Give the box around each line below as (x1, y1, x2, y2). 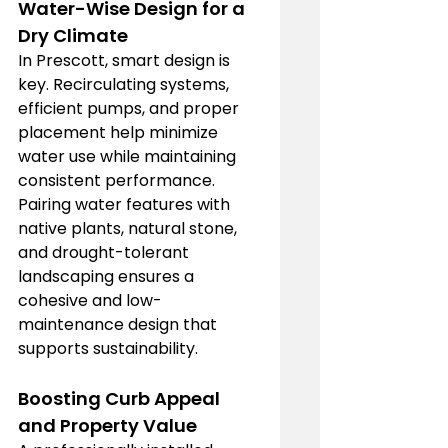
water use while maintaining (18, 145, 240, 168)
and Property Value (18, 413, 197, 438)
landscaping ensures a (18, 265, 198, 288)
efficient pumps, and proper (18, 97, 243, 120)
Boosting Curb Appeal (18, 386, 224, 411)
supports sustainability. (18, 337, 198, 360)
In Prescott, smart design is (18, 49, 234, 72)
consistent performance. (18, 169, 219, 192)
